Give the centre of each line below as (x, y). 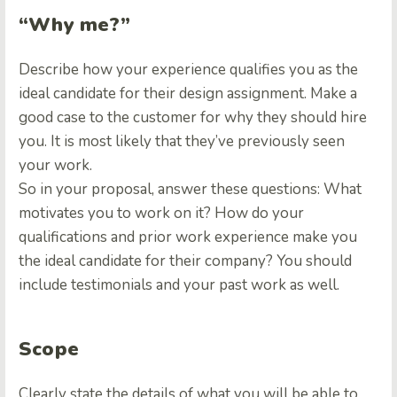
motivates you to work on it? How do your (161, 214)
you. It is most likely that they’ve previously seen (182, 142)
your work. (55, 166)
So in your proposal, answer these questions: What (190, 190)
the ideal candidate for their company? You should (185, 261)
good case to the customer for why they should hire (193, 118)
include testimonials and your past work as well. (179, 285)
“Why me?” (74, 25)
